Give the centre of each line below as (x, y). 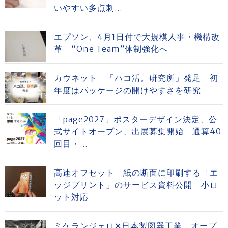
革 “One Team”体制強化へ (111, 49)
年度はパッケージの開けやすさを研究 (127, 90)
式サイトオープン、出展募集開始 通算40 (138, 131)
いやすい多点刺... (88, 8)
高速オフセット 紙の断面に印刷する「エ (136, 173)
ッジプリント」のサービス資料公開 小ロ (136, 185)
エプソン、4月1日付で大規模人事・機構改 (137, 37)
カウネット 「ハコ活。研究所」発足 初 (136, 78)
